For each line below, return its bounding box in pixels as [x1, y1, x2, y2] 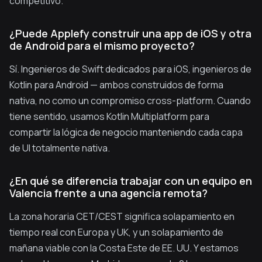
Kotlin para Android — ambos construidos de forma [9, 78, 223, 91]
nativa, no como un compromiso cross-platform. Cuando [9, 94, 251, 107]
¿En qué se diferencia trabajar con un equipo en [9, 174, 252, 188]
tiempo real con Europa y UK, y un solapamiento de [9, 226, 223, 239]
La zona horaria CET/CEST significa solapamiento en [9, 210, 235, 223]
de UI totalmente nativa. [9, 142, 110, 154]
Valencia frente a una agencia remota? [9, 186, 208, 200]
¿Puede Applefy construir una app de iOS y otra [9, 26, 251, 40]
